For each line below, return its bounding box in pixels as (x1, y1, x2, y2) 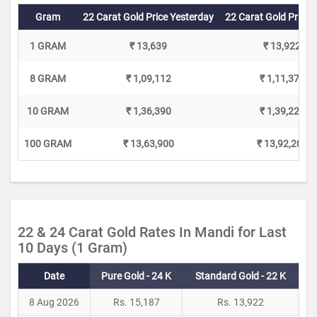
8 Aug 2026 (29, 296, 79, 308)
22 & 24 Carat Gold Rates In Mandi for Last (18, 224, 287, 241)
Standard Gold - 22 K (195, 270, 286, 282)
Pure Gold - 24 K (100, 270, 171, 282)
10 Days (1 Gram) (18, 239, 127, 256)
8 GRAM (30, 73, 66, 84)
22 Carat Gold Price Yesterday (83, 11, 214, 23)
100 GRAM (24, 138, 71, 149)
